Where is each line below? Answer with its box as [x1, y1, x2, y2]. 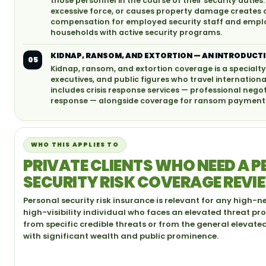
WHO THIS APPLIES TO [31, 140, 119, 149]
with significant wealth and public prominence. [23, 230, 218, 242]
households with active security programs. [50, 27, 222, 37]
